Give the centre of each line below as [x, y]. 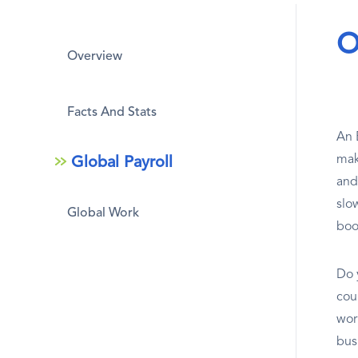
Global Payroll [122, 163]
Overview [95, 57]
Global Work [103, 213]
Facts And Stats [112, 113]
